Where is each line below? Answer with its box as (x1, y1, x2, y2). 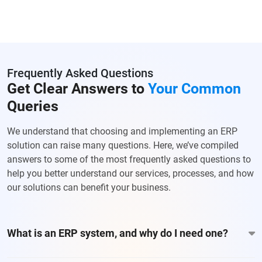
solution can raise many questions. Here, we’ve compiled (7, 140, 239, 151)
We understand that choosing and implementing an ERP (7, 126, 237, 137)
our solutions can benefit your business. (7, 182, 171, 194)
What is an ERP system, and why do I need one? (7, 227, 228, 240)
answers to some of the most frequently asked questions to (7, 154, 251, 166)
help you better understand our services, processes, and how (7, 168, 254, 180)
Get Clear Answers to (7, 80, 148, 98)
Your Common (148, 80, 241, 98)
